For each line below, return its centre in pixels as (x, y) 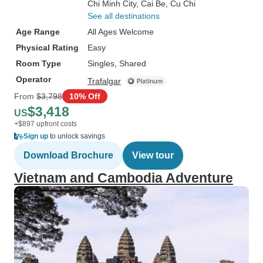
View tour (153, 155)
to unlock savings (77, 136)
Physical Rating (47, 48)
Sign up (36, 136)
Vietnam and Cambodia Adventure (124, 178)
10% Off (85, 96)
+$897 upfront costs (45, 124)
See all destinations (124, 16)
